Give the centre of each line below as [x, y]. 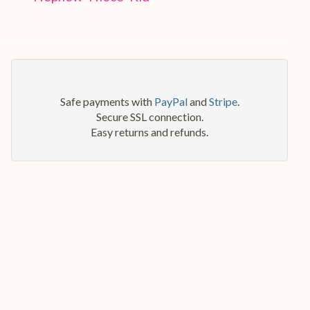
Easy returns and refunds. [149, 131]
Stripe [223, 101]
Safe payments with [107, 101]
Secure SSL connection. [149, 116]
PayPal [171, 101]
